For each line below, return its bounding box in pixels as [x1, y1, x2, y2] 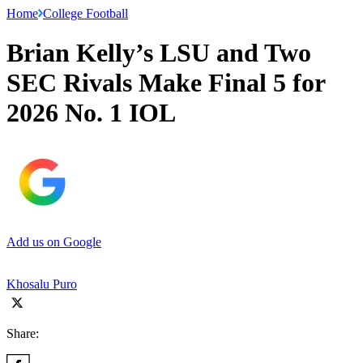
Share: [6, 326, 39, 340]
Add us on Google [6, 234, 101, 249]
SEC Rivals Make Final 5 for [6, 68, 325, 98]
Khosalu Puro [6, 276, 77, 291]
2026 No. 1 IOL [6, 98, 176, 128]
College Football [43, 6, 128, 20]
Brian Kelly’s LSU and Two [6, 38, 311, 68]
